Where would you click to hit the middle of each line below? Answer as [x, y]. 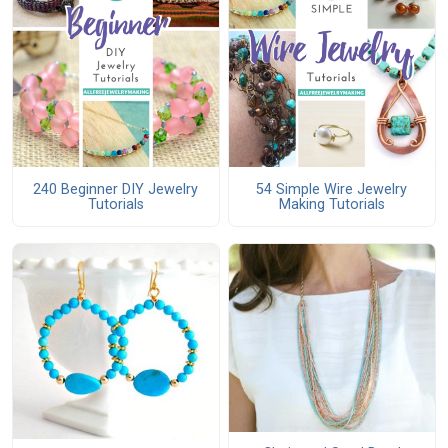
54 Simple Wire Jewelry [332, 189]
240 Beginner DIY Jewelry [116, 189]
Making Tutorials [331, 204]
